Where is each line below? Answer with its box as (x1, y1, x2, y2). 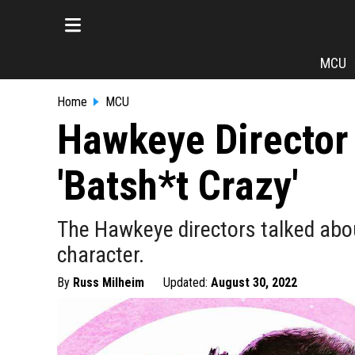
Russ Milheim (73, 275, 144, 290)
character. (57, 242, 144, 268)
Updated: (163, 275, 211, 290)
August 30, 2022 (211, 275, 297, 290)
